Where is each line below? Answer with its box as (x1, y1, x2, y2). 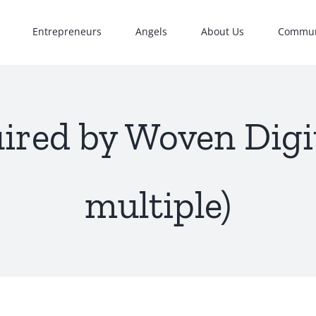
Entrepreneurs (32, 24, 102, 38)
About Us (201, 24, 244, 38)
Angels (135, 24, 167, 38)
